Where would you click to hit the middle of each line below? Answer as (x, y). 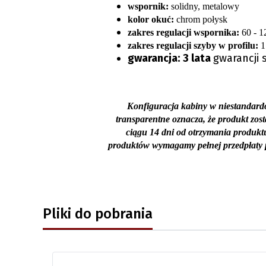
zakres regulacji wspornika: (183, 32)
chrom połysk (200, 19)
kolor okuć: (151, 19)
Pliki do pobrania (98, 213)
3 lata (198, 58)
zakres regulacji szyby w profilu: (193, 45)
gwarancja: (153, 58)
